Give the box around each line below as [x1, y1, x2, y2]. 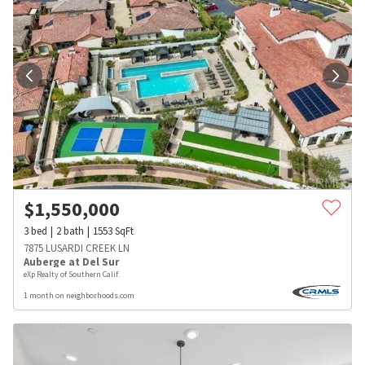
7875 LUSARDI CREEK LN [24, 240, 130, 255]
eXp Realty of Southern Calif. [24, 268, 120, 279]
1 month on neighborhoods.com [24, 289, 134, 301]
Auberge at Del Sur [24, 254, 119, 269]
